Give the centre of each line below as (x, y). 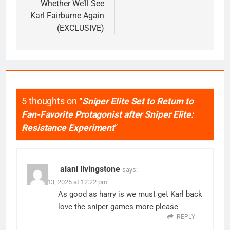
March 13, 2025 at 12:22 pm (67, 182)
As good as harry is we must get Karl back (130, 194)
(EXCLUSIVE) (81, 28)
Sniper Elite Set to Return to (138, 101)
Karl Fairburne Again (67, 15)
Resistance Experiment (68, 128)
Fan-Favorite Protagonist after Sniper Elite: (108, 115)
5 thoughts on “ (52, 101)
